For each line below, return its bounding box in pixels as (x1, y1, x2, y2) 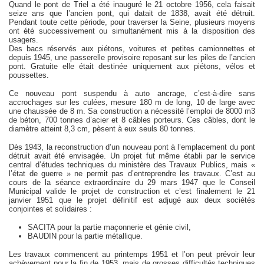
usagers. (9, 35, 38, 44)
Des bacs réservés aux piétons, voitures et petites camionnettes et (9, 44, 255, 53)
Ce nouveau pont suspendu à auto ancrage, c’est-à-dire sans (9, 89, 255, 98)
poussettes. (9, 71, 49, 80)
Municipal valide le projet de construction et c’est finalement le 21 (9, 187, 255, 196)
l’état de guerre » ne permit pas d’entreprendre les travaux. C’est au (9, 169, 255, 178)
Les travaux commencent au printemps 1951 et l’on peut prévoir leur (9, 250, 255, 259)
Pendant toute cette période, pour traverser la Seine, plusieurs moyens (9, 18, 255, 27)
